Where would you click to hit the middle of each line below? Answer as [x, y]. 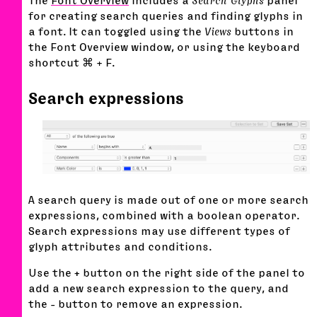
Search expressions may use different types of [159, 230]
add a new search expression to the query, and [158, 288]
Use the [51, 272]
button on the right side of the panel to [192, 272]
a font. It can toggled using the [116, 31]
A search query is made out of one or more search [168, 199]
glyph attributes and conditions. [120, 246]
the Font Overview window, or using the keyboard [164, 47]
